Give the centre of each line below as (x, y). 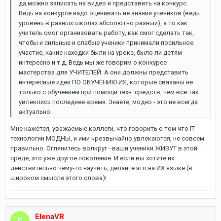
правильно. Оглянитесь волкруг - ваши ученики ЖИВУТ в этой (104, 148)
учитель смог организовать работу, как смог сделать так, (106, 33)
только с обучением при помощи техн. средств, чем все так (109, 92)
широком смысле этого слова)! (58, 178)
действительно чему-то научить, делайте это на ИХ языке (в (101, 168)
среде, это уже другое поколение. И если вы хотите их (92, 158)
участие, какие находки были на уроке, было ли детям (100, 53)
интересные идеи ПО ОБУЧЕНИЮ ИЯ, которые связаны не (106, 82)
